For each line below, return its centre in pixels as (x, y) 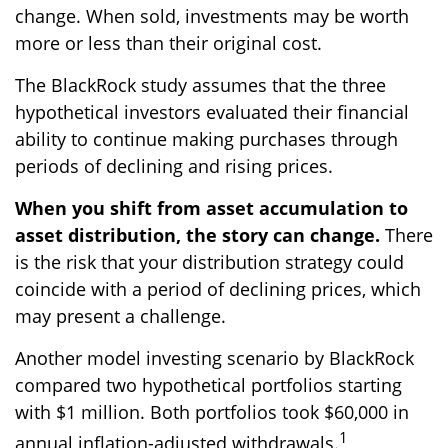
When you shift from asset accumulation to (211, 208)
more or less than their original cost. (168, 43)
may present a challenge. (120, 316)
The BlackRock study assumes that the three (200, 85)
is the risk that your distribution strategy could (209, 262)
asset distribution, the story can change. (200, 235)
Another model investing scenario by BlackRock (214, 358)
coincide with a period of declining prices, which (218, 289)
